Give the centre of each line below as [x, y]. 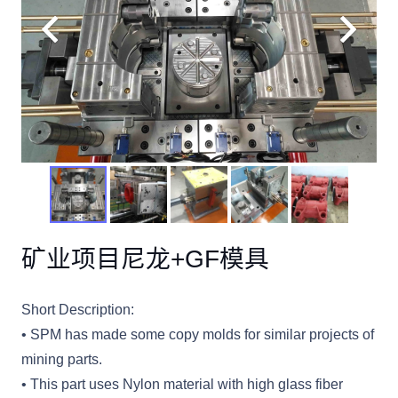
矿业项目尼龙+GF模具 [145, 259]
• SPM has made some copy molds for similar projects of [198, 335]
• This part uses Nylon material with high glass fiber [182, 385]
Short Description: [78, 310]
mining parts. [62, 360]
